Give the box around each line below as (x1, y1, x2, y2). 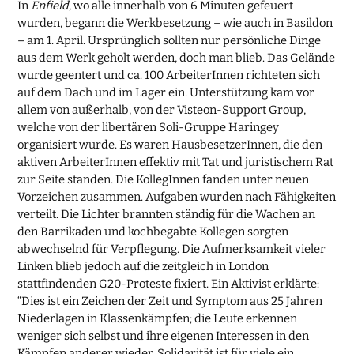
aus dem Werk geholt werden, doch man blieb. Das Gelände (17, 51, 336, 66)
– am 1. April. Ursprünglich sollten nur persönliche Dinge (17, 33, 322, 48)
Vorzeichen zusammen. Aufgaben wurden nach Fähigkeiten (17, 190, 337, 205)
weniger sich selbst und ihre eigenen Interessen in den (17, 329, 310, 344)
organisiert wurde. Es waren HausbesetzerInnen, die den (17, 137, 323, 153)
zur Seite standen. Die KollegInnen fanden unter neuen (17, 172, 310, 187)
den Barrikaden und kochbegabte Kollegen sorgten (17, 224, 289, 239)
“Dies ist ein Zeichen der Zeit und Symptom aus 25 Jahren (17, 294, 323, 309)
